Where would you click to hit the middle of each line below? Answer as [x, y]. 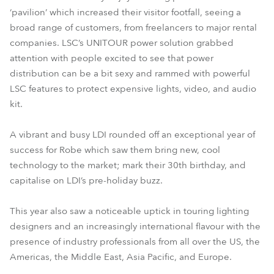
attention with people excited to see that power [112, 58]
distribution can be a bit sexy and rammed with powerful [130, 73]
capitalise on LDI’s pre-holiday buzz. [86, 180]
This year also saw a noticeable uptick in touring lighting [129, 211]
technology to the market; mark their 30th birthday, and [128, 165]
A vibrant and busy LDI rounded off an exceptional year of [132, 135]
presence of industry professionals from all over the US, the [135, 242]
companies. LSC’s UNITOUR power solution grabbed [122, 43]
